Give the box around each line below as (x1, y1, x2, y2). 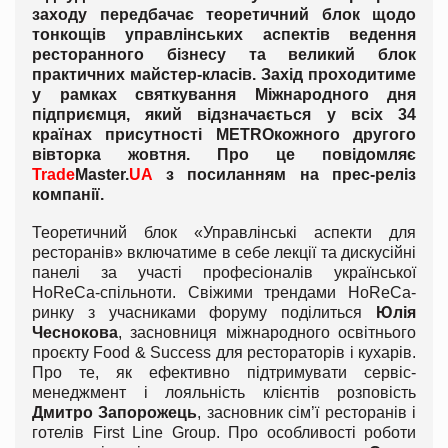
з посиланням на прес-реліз (152, 166, 416, 184)
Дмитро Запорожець (32, 404, 198, 422)
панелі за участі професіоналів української (32, 264, 416, 282)
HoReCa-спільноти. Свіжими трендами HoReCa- (32, 284, 416, 302)
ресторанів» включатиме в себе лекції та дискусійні (32, 244, 416, 262)
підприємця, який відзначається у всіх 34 (32, 106, 416, 124)
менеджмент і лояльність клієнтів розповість (32, 384, 416, 402)
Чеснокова (32, 324, 118, 342)
